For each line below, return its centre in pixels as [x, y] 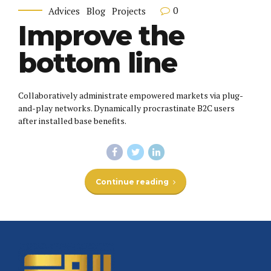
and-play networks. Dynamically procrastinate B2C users [126, 108]
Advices [64, 11]
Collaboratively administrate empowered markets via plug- [131, 95]
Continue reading [132, 182]
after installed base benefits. [72, 120]
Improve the [102, 35]
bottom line [98, 62]
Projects [129, 11]
